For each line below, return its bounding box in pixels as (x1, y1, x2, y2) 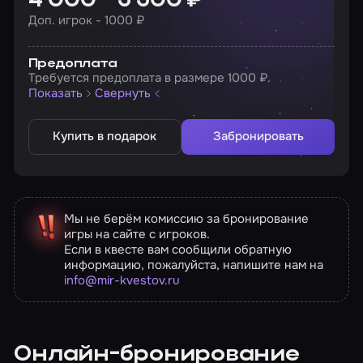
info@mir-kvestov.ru (63, 271, 180, 288)
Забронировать (212, 128, 304, 145)
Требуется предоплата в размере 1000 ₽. (28, 69, 271, 86)
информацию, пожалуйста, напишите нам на (63, 256, 323, 273)
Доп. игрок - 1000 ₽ (28, 11, 144, 28)
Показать (28, 85, 83, 102)
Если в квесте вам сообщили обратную (63, 241, 292, 258)
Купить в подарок (53, 128, 157, 145)
